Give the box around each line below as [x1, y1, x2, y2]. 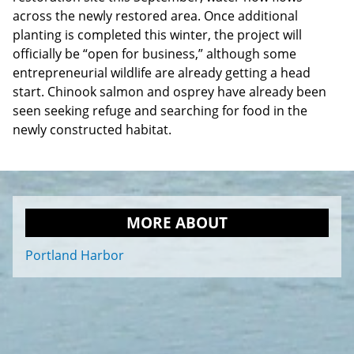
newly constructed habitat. [13, 120, 175, 138]
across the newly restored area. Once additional [13, 6, 298, 24]
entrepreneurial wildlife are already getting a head [13, 63, 311, 81]
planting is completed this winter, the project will [13, 25, 302, 43]
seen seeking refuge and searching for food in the [13, 101, 307, 119]
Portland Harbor [25, 247, 124, 265]
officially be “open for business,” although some [13, 44, 296, 62]
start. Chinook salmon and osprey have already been [13, 82, 326, 100]
